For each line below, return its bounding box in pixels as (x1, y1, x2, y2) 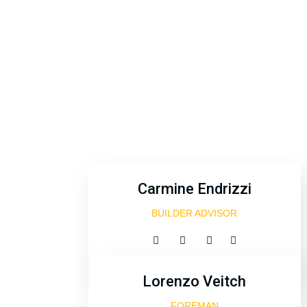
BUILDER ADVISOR (151, 208, 238, 219)
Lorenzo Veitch (143, 273, 247, 290)
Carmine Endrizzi (137, 180, 251, 197)
